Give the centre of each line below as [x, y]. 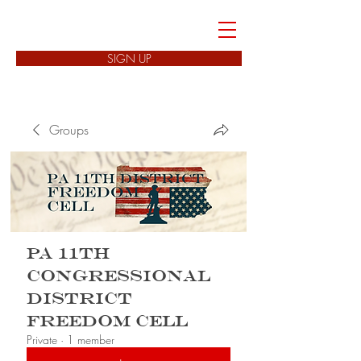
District [79, 298]
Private [42, 340]
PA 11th [68, 253]
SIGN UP [129, 58]
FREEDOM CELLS [109, 29]
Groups [69, 130]
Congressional [118, 276]
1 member [91, 340]
